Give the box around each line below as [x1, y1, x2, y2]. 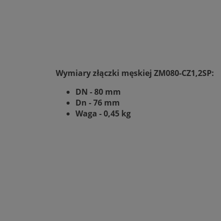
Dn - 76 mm [75, 97, 120, 108]
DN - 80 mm [75, 86, 121, 97]
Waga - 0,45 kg [75, 108, 131, 119]
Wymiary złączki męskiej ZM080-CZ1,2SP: [56, 67, 214, 78]
